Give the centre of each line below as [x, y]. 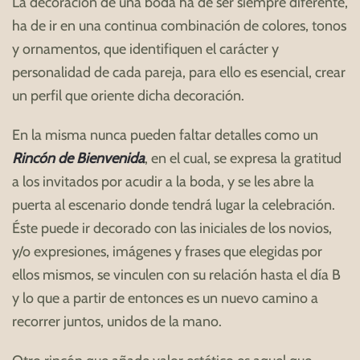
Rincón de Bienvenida [78, 158]
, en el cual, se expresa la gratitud [243, 158]
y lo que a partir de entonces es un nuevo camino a [165, 298]
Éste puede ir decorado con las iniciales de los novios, [172, 228]
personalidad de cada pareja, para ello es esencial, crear [179, 72]
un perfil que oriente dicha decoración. [130, 95]
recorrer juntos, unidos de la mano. [117, 321]
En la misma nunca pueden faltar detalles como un [165, 135]
